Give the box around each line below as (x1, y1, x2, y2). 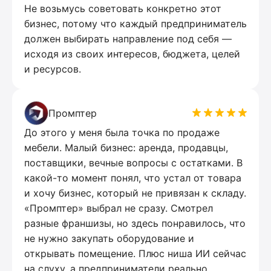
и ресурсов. (24, 62, 81, 75)
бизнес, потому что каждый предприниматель (24, 17, 247, 30)
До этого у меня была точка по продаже (24, 126, 220, 139)
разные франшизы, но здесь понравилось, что (24, 217, 246, 229)
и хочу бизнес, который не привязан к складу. (24, 186, 246, 199)
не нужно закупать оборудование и (24, 232, 194, 244)
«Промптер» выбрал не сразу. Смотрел (24, 201, 213, 214)
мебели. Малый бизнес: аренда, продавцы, (24, 141, 228, 154)
